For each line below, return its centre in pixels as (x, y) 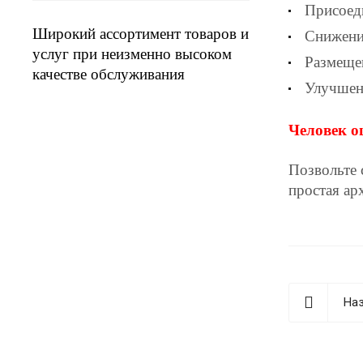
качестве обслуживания (109, 74)
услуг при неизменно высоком (132, 53)
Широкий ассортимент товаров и (141, 33)
